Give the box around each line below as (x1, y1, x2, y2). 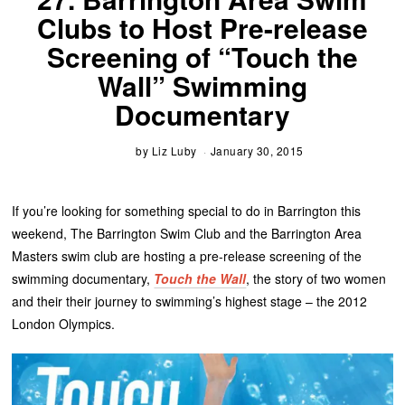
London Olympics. (12, 315, 116, 334)
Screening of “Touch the (46, 37, 358, 77)
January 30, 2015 (210, 143, 304, 159)
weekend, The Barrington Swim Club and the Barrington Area (12, 224, 363, 243)
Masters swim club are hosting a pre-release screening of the (12, 247, 363, 266)
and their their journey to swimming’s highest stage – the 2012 (12, 292, 368, 311)
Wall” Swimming (97, 66, 307, 106)
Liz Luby (151, 143, 197, 159)
